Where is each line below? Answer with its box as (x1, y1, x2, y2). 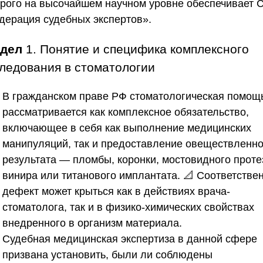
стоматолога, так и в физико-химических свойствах (2, 201, 254, 213)
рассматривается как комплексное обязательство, (2, 106, 249, 118)
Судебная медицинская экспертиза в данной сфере (2, 232, 257, 245)
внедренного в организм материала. (2, 217, 182, 229)
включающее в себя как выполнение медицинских (2, 122, 251, 134)
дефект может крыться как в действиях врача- (2, 185, 230, 197)
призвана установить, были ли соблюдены (2, 248, 213, 261)
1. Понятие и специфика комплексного (22, 42, 249, 56)
